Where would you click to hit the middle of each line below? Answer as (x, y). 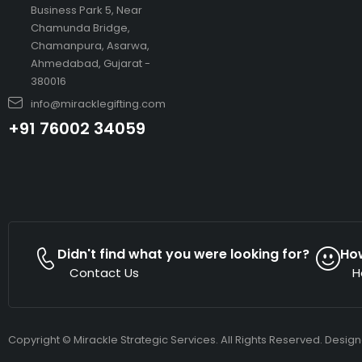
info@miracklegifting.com (98, 103)
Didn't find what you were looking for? (183, 254)
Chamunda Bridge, (80, 27)
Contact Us (104, 272)
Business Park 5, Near (86, 10)
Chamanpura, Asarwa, (90, 45)
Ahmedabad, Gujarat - (90, 63)
